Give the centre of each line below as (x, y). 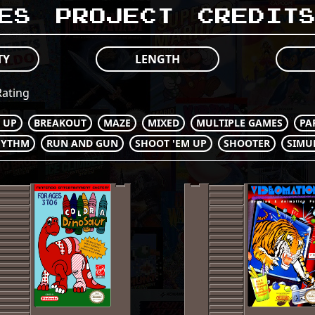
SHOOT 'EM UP (171, 143)
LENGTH (157, 59)
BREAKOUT (60, 123)
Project (115, 17)
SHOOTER (247, 143)
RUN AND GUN (82, 143)
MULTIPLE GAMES (239, 123)
